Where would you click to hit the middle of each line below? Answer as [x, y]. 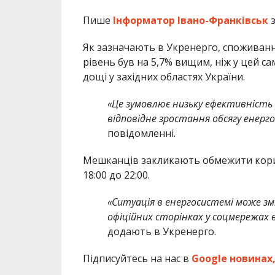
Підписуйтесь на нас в [137, 259]
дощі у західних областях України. [164, 77]
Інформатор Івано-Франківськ [190, 21]
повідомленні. [141, 134]
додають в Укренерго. [161, 232]
